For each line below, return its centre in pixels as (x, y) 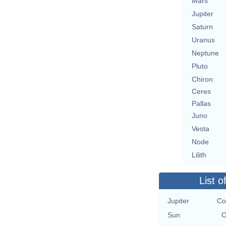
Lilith (199, 155)
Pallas (201, 104)
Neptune (205, 53)
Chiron (202, 79)
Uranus (203, 40)
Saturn (202, 27)
